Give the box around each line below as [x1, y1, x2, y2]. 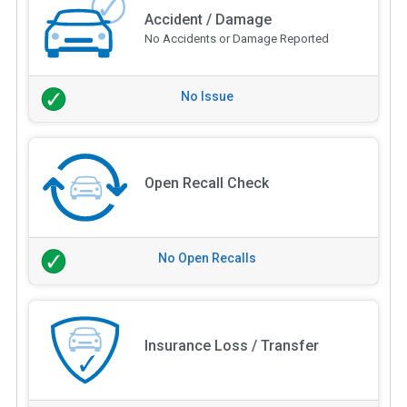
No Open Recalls [158, 251, 256, 266]
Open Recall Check [144, 174, 269, 193]
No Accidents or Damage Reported [144, 31, 329, 45]
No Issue [181, 88, 233, 104]
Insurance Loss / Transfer [144, 337, 319, 355]
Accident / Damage [144, 10, 272, 28]
